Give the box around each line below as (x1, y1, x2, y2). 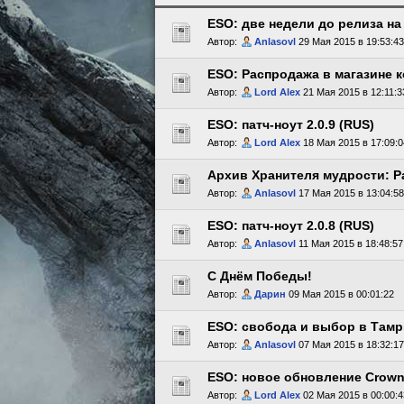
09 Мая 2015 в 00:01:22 (286, 289, 394, 299)
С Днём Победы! (207, 269, 312, 283)
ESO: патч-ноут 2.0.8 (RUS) (207, 218, 374, 233)
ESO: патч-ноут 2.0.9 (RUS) (207, 117, 374, 132)
